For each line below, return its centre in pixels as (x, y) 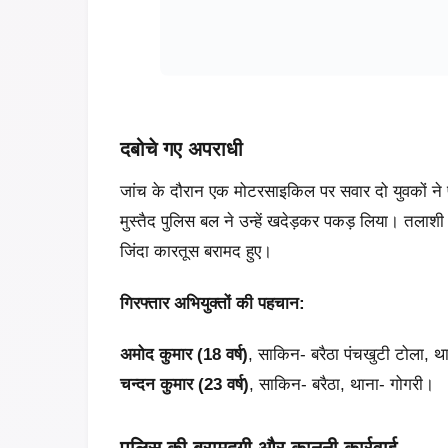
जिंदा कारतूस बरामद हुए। (196, 252)
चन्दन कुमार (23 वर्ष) (184, 384)
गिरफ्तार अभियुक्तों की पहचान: (212, 303)
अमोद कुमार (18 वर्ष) (184, 354)
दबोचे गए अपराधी (181, 149)
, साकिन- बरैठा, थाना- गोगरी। (341, 384)
